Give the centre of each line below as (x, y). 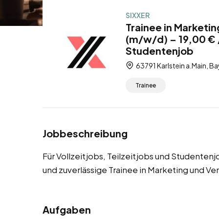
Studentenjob (160, 51)
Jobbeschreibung (85, 133)
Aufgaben (67, 210)
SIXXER (138, 15)
